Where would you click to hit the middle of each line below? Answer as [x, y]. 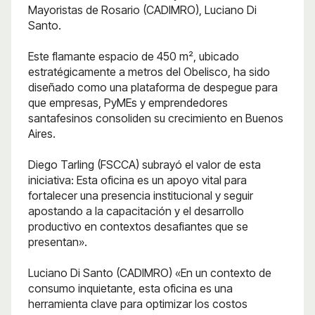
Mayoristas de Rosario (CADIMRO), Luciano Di [142, 9]
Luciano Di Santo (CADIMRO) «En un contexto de [150, 272]
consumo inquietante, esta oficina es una [130, 288]
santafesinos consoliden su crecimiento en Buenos [156, 118]
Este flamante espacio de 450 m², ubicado [134, 56]
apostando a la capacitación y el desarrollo [136, 211]
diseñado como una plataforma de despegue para [153, 87]
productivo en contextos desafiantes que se [138, 226]
